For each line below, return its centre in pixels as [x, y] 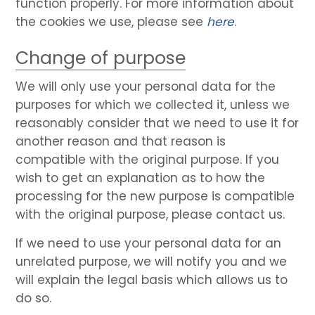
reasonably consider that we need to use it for [157, 123]
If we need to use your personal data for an [149, 243]
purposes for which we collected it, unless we [153, 104]
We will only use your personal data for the [146, 86]
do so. [34, 298]
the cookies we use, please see [111, 21]
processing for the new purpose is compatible [155, 196]
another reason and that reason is [121, 141]
